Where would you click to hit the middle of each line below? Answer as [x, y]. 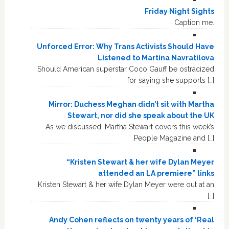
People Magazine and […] [174, 138]
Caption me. [193, 23]
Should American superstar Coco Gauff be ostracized [126, 69]
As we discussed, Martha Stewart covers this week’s [130, 127]
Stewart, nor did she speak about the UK [141, 116]
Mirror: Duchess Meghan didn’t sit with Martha [132, 105]
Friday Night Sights [180, 12]
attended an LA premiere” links [156, 174]
